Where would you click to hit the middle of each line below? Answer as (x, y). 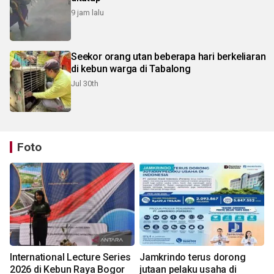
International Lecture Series (70, 257)
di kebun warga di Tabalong (131, 68)
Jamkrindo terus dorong (193, 257)
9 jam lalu (87, 12)
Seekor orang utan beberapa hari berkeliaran (168, 56)
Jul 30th (85, 83)
